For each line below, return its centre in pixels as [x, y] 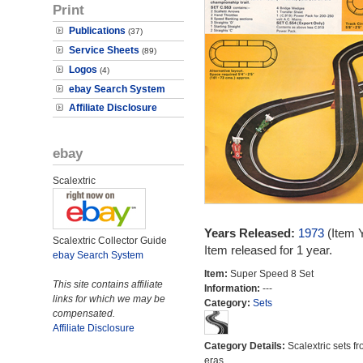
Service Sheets [104, 50]
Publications [97, 31]
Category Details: [246, 346]
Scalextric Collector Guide [110, 241]
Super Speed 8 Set [271, 274]
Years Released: [251, 233]
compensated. [84, 314]
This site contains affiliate [108, 284]
